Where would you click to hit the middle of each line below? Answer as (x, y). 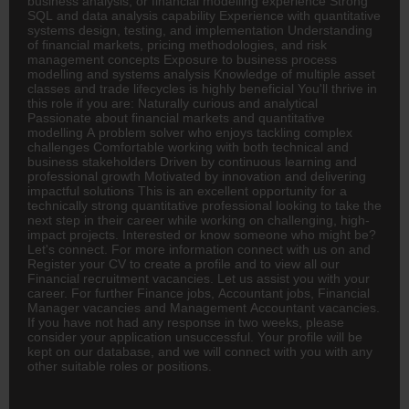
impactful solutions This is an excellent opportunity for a (187, 190)
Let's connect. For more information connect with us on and (199, 249)
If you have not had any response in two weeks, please (186, 322)
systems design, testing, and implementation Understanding (200, 30)
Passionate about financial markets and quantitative (176, 117)
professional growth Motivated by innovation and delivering (197, 176)
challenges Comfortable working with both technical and (188, 147)
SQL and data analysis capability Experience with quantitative (204, 15)
